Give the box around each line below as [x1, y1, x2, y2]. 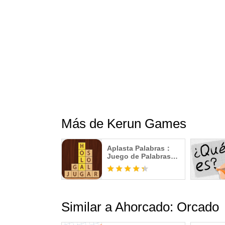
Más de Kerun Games [61, 116, 186, 131]
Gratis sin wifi [107, 160, 154, 168]
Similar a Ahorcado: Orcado [61, 199, 219, 214]
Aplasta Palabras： [107, 144, 172, 152]
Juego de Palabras [107, 152, 171, 160]
